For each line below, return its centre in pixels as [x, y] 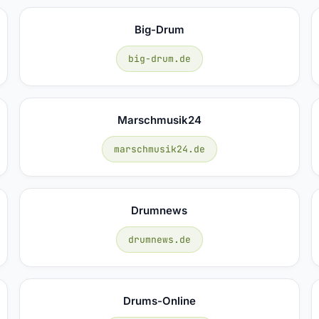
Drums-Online [159, 300]
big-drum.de [159, 58]
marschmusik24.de [159, 149]
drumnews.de [159, 239]
